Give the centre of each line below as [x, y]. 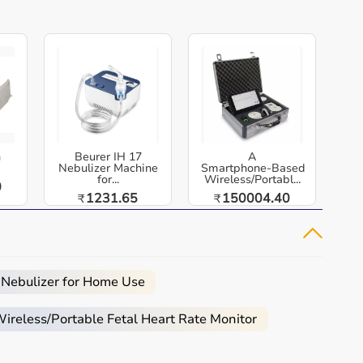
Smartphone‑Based [253, 168]
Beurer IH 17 [108, 157]
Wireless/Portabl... [252, 179]
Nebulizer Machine [108, 168]
